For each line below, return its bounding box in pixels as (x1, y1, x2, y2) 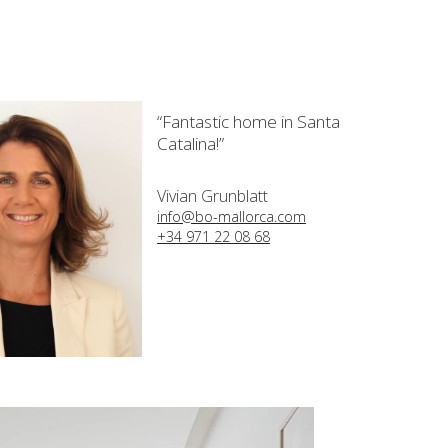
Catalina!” (156, 131, 224, 155)
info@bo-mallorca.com (156, 206, 306, 226)
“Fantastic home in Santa (156, 109, 340, 133)
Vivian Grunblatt (156, 184, 268, 207)
